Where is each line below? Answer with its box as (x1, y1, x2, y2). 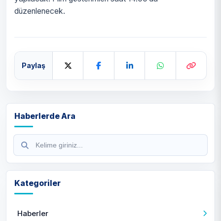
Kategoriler (14, 179, 61, 188)
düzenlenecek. (14, 6, 65, 16)
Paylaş (22, 61, 45, 70)
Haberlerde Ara (14, 111, 75, 121)
